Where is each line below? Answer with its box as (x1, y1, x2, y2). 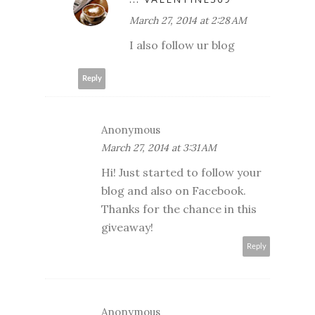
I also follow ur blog (129, 37, 235, 52)
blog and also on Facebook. (101, 183, 246, 198)
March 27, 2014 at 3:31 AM (101, 141, 217, 154)
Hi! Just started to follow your (101, 165, 262, 179)
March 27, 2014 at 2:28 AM (129, 13, 247, 27)
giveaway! (101, 219, 153, 234)
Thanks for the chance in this (101, 201, 257, 216)
